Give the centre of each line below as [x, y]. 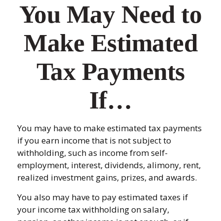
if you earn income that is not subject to [94, 140]
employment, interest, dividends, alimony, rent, [109, 165]
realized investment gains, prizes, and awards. [107, 177]
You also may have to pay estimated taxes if [103, 197]
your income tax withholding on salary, [93, 209]
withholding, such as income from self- [92, 153]
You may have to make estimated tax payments [110, 128]
